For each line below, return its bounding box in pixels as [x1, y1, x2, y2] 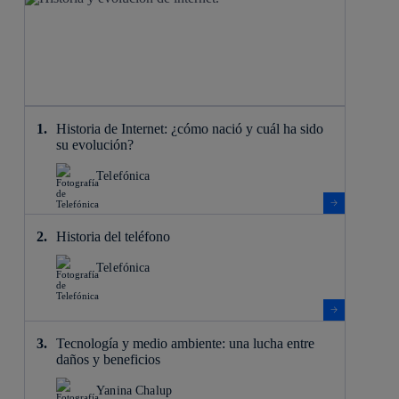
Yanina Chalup [96, 383, 172, 397]
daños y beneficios [55, 351, 160, 367]
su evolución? [55, 136, 141, 152]
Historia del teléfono [55, 228, 170, 244]
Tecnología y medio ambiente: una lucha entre [55, 335, 314, 351]
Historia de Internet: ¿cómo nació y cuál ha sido [55, 120, 323, 136]
